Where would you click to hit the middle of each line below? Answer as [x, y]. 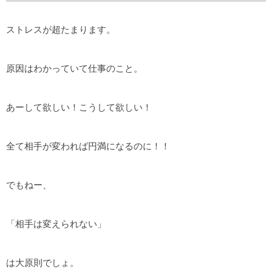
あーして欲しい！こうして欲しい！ [79, 107]
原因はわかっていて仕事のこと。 [74, 68]
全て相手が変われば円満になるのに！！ [88, 146]
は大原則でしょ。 [42, 263]
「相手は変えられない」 [56, 224]
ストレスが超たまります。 [61, 29]
